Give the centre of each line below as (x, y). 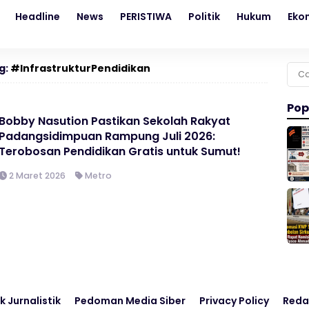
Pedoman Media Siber (130, 301)
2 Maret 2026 (37, 176)
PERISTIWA (146, 17)
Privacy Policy (234, 301)
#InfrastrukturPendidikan (80, 68)
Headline (38, 17)
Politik (204, 17)
